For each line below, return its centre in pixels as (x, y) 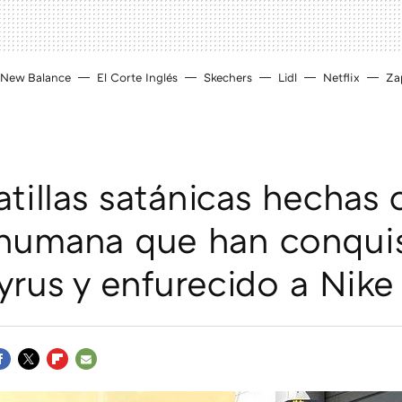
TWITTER (48, 380)
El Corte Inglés (137, 77)
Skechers (228, 77)
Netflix (341, 77)
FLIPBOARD (85, 380)
